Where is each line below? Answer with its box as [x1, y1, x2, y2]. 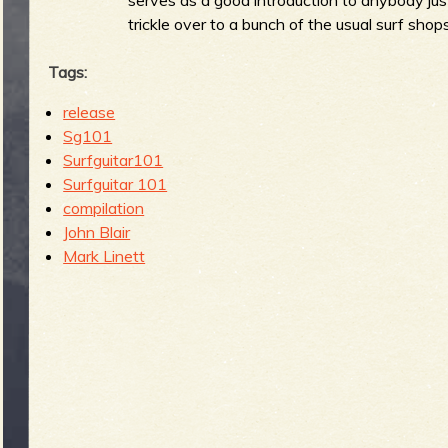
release [63, 101, 116, 122]
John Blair [63, 221, 131, 242]
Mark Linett [63, 245, 146, 266]
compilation [63, 197, 145, 218]
